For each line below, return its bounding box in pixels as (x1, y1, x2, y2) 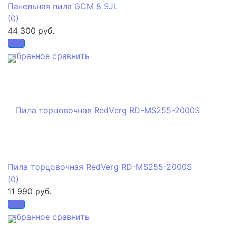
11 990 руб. (8, 186, 51, 196)
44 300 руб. (8, 25, 54, 36)
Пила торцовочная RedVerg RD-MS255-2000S (8, 161, 192, 172)
